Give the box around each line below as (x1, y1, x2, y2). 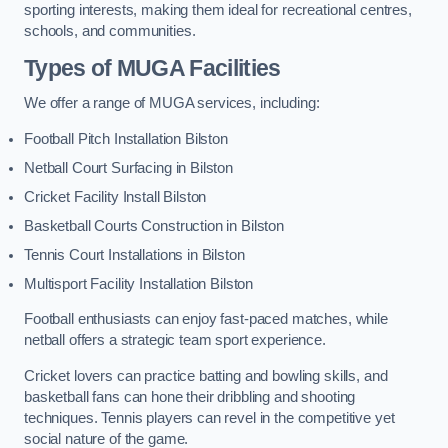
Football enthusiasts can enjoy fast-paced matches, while (24, 311, 388, 328)
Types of (24, 54, 117, 81)
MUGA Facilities (116, 54, 281, 81)
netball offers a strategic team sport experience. (24, 332, 330, 349)
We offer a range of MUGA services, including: (24, 95, 320, 112)
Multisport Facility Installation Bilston (24, 275, 254, 292)
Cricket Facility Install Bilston (24, 188, 207, 205)
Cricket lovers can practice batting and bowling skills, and (24, 367, 388, 384)
